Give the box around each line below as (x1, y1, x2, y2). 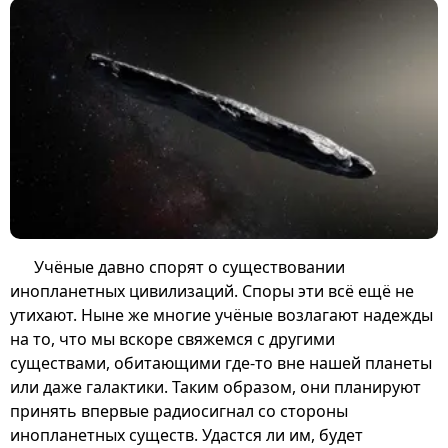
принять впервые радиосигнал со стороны (10, 399, 348, 422)
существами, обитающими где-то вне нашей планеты (10, 351, 432, 374)
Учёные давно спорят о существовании (34, 255, 345, 278)
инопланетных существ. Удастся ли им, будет (10, 423, 363, 446)
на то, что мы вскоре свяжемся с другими (10, 327, 335, 350)
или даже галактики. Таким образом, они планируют (10, 375, 421, 398)
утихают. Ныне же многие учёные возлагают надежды (10, 303, 433, 326)
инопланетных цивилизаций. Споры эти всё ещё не (10, 279, 414, 302)
